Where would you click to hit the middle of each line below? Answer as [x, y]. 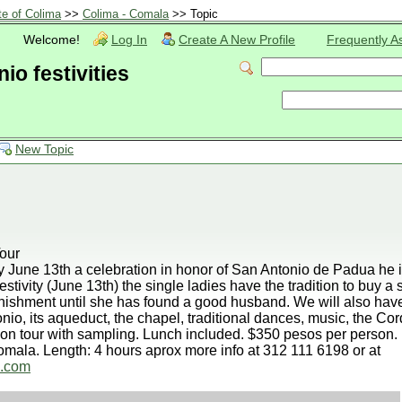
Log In [129, 40]
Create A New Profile [237, 40]
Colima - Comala [126, 14]
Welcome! [52, 40]
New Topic [44, 149]
